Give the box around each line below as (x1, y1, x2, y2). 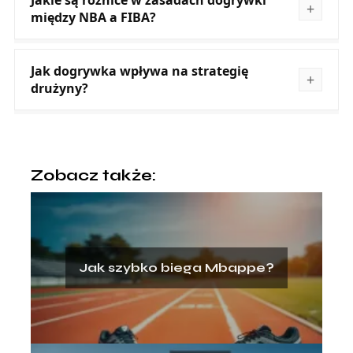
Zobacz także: (30, 165, 156, 185)
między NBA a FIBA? (30, 8, 156, 26)
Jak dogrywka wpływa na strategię (30, 61, 248, 80)
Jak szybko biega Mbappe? (79, 259, 274, 275)
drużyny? (30, 79, 88, 97)
